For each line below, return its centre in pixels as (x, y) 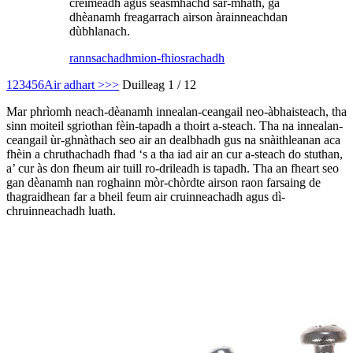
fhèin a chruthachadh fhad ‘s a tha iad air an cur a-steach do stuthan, (175, 154)
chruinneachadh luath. (61, 211)
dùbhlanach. (100, 32)
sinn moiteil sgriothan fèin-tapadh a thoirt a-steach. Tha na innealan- (175, 126)
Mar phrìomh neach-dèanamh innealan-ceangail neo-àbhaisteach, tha (176, 112)
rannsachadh (100, 58)
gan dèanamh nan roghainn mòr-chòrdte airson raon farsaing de (163, 183)
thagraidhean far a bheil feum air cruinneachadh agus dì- (146, 197)
